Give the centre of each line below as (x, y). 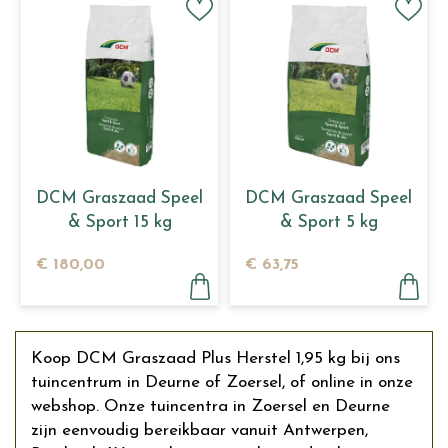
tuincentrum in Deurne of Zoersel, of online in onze (222, 382)
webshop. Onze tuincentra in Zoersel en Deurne (210, 406)
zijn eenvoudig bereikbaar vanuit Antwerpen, (199, 430)
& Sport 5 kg (328, 222)
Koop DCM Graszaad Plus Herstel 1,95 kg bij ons (215, 358)
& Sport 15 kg (119, 222)
